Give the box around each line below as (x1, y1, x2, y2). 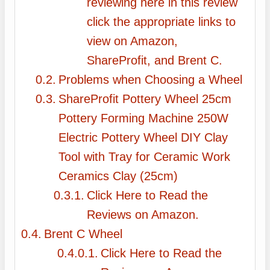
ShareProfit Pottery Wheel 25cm (58, 92, 232, 106)
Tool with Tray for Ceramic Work (58, 150, 231, 164)
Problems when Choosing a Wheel (58, 73, 243, 87)
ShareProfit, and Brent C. (87, 54, 223, 67)
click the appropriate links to (87, 15, 236, 29)
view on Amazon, (87, 34, 178, 48)
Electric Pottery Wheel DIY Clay (58, 131, 228, 145)
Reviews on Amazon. (87, 208, 199, 222)
